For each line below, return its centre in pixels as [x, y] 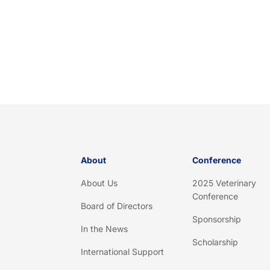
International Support [123, 252]
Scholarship [215, 242]
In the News [105, 229]
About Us [99, 183]
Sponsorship [216, 219]
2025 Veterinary [224, 183]
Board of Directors [117, 206]
